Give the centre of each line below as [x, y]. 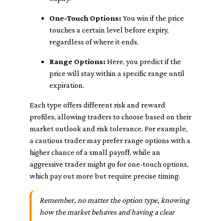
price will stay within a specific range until [117, 73]
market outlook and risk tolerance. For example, [109, 129]
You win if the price [153, 18]
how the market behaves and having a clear [107, 212]
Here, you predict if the [143, 61]
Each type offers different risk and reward [97, 105]
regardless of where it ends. [94, 42]
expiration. [67, 85]
